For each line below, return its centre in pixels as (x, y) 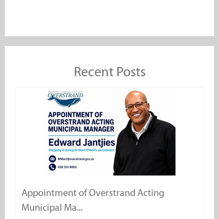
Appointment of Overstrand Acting (93, 193)
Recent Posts (109, 71)
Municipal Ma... (52, 207)
